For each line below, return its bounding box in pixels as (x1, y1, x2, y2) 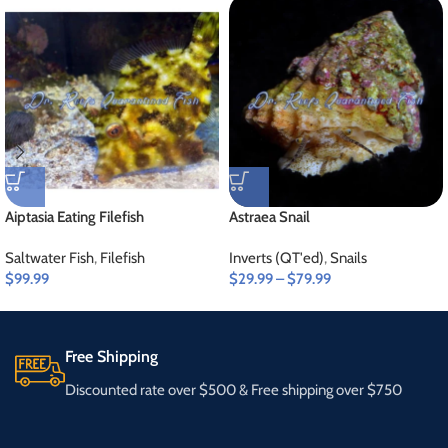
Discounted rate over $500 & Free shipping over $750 (65, 381, 402, 399)
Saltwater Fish (5, 249, 94, 267)
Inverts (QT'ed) (229, 249, 324, 267)
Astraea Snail (229, 208, 310, 226)
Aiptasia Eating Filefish (5, 208, 144, 226)
